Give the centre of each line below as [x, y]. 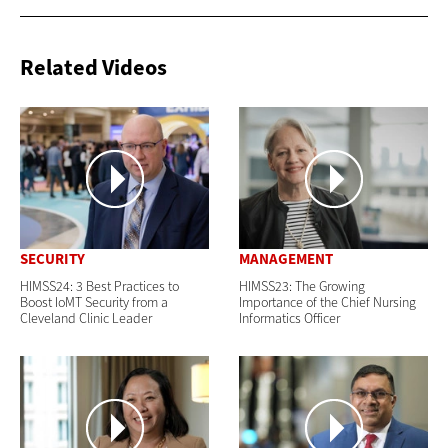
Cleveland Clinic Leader [86, 319]
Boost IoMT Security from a [94, 303]
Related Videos [93, 68]
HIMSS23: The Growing [302, 287]
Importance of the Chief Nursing [327, 303]
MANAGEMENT [286, 258]
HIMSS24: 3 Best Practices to [99, 287]
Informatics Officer [289, 319]
